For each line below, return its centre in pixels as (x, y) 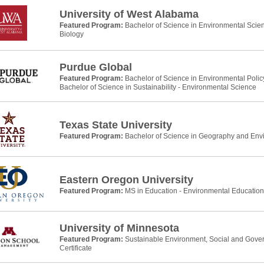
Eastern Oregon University (126, 179)
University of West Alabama (129, 14)
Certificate (76, 248)
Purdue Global (96, 67)
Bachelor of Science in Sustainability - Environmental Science (158, 87)
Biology (72, 34)
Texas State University (116, 125)
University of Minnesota (119, 228)
